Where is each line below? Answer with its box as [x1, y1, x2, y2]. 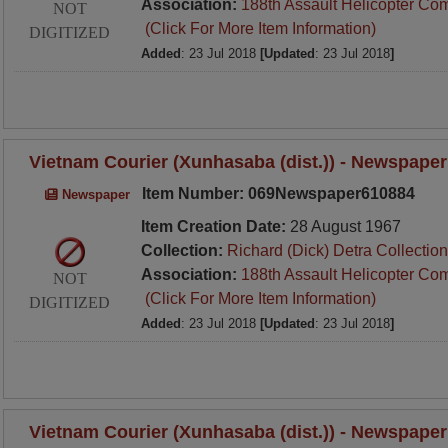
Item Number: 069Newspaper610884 [137, 185, 415, 202]
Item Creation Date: [140, 218, 290, 235]
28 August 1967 [289, 218, 401, 235]
